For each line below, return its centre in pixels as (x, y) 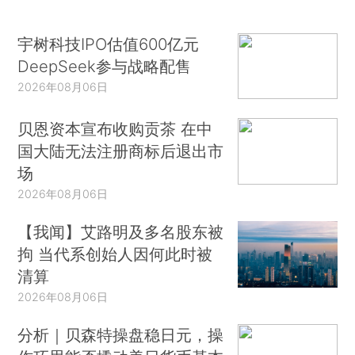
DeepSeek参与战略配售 (105, 66)
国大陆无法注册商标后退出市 (121, 151)
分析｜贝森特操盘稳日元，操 (121, 334)
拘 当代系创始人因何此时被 (115, 254)
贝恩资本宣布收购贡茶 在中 (115, 129)
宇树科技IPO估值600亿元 (109, 44)
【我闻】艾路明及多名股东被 (121, 231)
